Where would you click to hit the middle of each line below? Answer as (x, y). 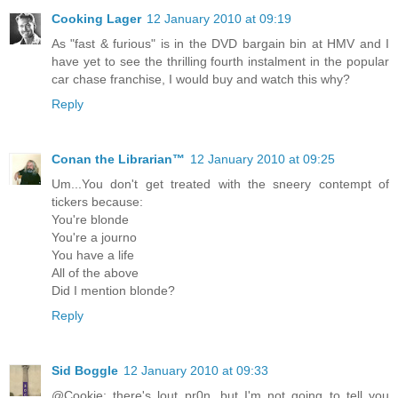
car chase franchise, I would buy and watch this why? (201, 80)
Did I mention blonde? (113, 291)
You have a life (93, 255)
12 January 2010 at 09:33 (196, 371)
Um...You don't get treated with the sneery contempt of (220, 184)
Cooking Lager (96, 19)
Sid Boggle (85, 371)
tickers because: (97, 202)
